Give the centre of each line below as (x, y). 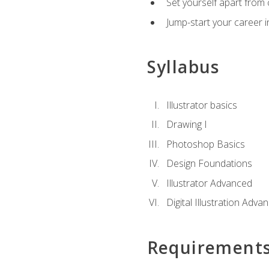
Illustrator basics (201, 105)
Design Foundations (209, 164)
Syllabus (183, 67)
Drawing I (186, 125)
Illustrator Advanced (209, 183)
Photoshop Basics (205, 144)
